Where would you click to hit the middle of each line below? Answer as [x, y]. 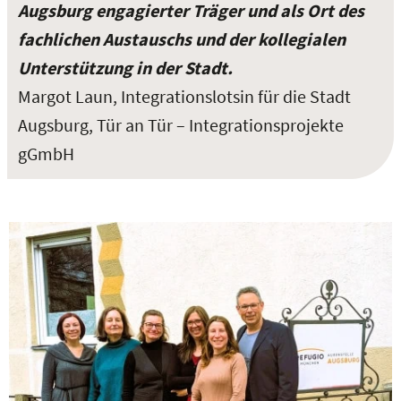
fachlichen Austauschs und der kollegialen [182, 38]
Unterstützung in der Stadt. [125, 67]
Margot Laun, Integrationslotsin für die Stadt [184, 96]
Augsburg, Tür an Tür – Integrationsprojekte [181, 124]
